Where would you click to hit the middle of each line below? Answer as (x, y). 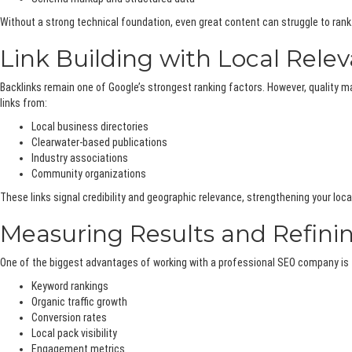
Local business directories (90, 127)
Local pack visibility (74, 334)
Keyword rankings (70, 286)
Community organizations (89, 174)
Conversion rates (69, 318)
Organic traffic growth (79, 302)
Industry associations (80, 158)
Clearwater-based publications (99, 143)
